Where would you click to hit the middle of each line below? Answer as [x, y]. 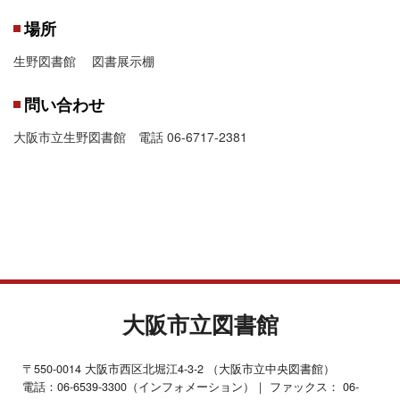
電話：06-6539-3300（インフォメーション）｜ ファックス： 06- [191, 386]
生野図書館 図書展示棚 [84, 60]
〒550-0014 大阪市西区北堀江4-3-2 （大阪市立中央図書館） [179, 368]
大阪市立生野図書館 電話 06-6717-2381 [130, 136]
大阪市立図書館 [200, 324]
